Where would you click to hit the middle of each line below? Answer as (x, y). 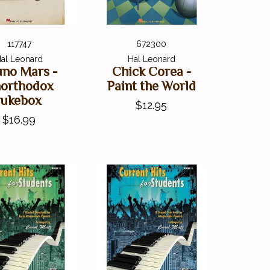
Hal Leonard (151, 59)
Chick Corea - (151, 71)
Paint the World (151, 86)
